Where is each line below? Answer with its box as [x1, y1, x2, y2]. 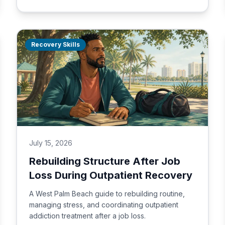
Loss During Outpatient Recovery [29, 169, 192, 181]
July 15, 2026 [29, 139, 72, 147]
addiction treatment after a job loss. [29, 211, 146, 220]
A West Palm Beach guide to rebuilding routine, [29, 189, 185, 198]
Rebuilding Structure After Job [29, 155, 180, 167]
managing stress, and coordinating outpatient [29, 200, 178, 209]
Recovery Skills [31, 41, 80, 48]
